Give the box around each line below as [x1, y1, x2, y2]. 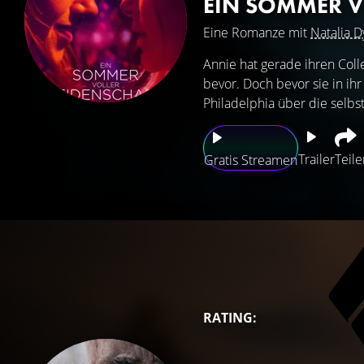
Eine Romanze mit [203, 24, 310, 41]
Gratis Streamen [204, 151, 297, 169]
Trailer [298, 150, 335, 168]
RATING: [203, 309, 257, 327]
